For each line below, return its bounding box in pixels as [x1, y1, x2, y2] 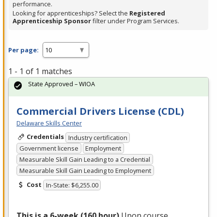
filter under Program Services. [91, 16, 179, 26]
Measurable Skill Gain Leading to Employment [19, 166, 151, 175]
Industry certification [68, 133, 127, 142]
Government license [19, 144, 78, 153]
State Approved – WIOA [28, 79, 95, 89]
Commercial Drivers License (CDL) [16, 105, 184, 118]
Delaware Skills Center [16, 119, 82, 128]
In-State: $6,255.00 [46, 181, 98, 190]
